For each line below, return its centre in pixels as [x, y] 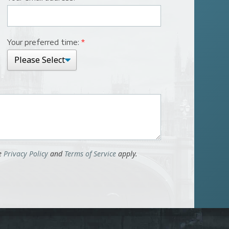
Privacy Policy [26, 153]
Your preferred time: [44, 42]
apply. [127, 153]
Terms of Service [90, 153]
